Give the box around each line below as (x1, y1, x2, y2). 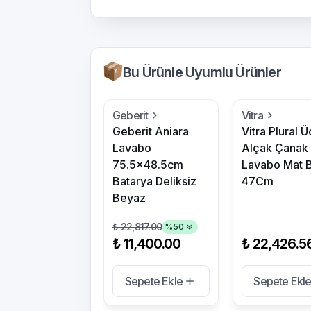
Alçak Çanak (241, 141, 308, 155)
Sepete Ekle (124, 274, 183, 288)
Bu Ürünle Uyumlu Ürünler (123, 64, 281, 81)
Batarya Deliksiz (112, 174, 196, 188)
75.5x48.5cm (112, 158, 183, 171)
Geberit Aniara (112, 124, 189, 138)
